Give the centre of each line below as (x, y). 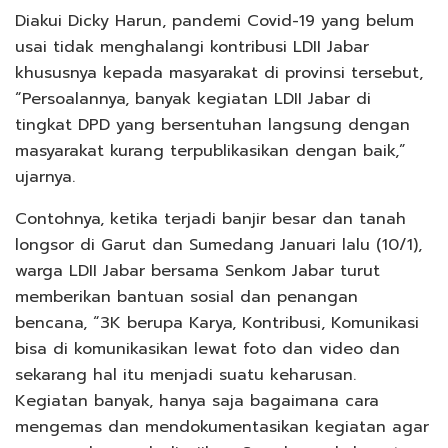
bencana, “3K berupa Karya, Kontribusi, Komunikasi (217, 323)
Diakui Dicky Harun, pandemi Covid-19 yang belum (214, 21)
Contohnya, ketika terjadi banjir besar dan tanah (210, 219)
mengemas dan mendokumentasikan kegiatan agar (222, 427)
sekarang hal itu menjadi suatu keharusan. (185, 375)
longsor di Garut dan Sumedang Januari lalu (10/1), (218, 245)
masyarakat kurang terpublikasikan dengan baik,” (210, 151)
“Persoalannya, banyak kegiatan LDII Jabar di (193, 99)
